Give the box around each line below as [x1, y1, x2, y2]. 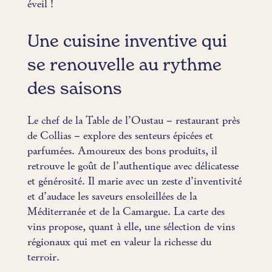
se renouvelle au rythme [27, 56, 222, 74]
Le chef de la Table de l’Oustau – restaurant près [27, 114, 240, 127]
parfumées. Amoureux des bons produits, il [27, 144, 217, 158]
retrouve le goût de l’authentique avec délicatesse [27, 160, 239, 173]
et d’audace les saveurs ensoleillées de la [27, 190, 197, 203]
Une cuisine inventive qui [27, 33, 227, 50]
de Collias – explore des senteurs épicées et [27, 129, 213, 143]
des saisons [27, 80, 122, 98]
